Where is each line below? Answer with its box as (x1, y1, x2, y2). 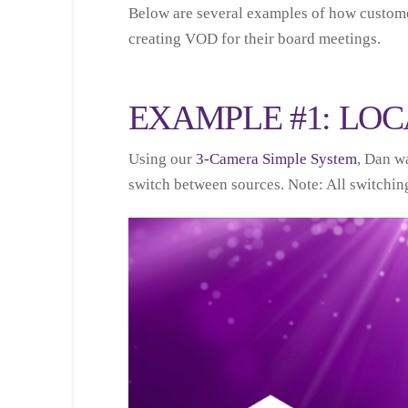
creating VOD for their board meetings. (127, 29, 381, 47)
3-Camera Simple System (195, 150, 357, 168)
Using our (127, 150, 196, 168)
